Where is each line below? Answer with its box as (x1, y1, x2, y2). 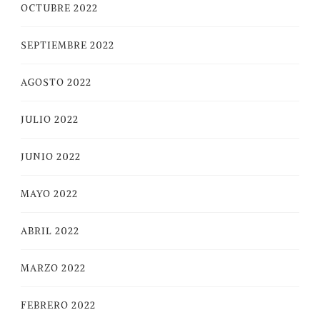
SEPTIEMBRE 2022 (21, 39, 114, 51)
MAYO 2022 (21, 188, 78, 200)
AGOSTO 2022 (21, 76, 91, 89)
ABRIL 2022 (21, 225, 79, 237)
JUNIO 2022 (21, 151, 81, 163)
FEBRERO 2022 (21, 299, 96, 311)
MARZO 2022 (21, 262, 86, 274)
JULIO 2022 (21, 114, 79, 126)
